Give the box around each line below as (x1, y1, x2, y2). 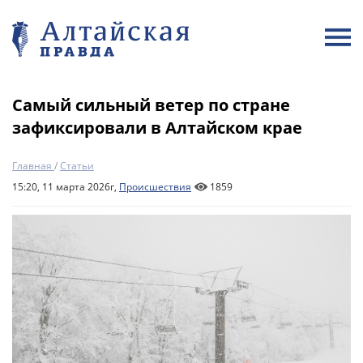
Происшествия (119, 180, 191, 194)
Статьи (60, 159, 94, 173)
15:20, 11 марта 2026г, (12, 180, 119, 194)
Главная (12, 159, 52, 173)
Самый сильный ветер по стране (12, 94, 290, 116)
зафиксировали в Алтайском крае (12, 117, 302, 139)
